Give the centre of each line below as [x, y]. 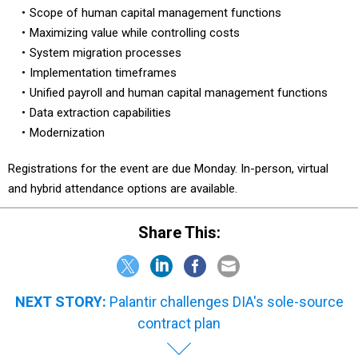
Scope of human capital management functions [155, 13]
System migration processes [105, 53]
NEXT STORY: [60, 301]
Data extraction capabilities [100, 113]
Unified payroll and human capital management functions [178, 93]
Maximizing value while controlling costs [134, 33]
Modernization [70, 133]
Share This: [184, 232]
